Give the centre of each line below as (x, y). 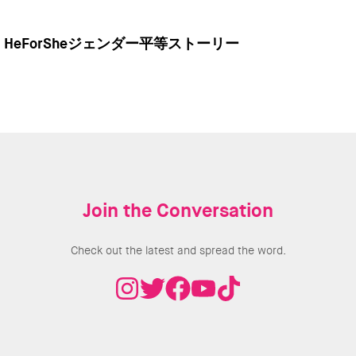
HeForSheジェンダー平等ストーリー (122, 43)
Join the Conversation (178, 210)
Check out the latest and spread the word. (178, 250)
